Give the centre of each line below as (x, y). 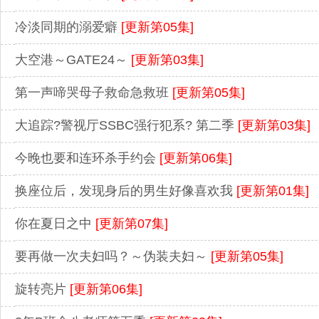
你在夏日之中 (55, 224)
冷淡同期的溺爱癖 (68, 27)
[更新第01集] (273, 191)
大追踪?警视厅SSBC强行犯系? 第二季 (126, 126)
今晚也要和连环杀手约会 (87, 158)
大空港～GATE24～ (73, 60)
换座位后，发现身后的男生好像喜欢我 (126, 191)
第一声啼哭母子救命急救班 (94, 93)
